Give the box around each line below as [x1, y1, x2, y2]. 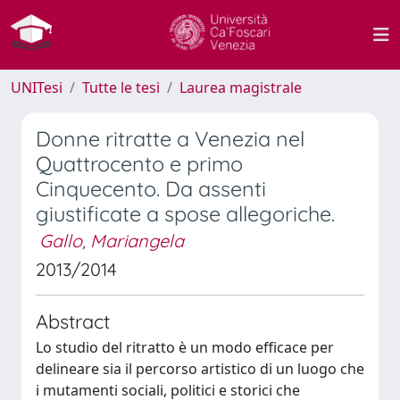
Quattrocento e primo [36, 151, 243, 177]
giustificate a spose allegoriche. [36, 201, 335, 227]
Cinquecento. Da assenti [36, 176, 266, 202]
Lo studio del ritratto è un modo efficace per [36, 337, 334, 357]
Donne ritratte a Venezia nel [36, 126, 304, 152]
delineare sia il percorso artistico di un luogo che [36, 359, 364, 379]
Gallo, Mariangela [39, 229, 184, 252]
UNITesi [11, 78, 62, 97]
